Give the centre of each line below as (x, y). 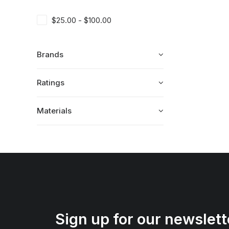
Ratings (51, 83)
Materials (54, 111)
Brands (50, 54)
